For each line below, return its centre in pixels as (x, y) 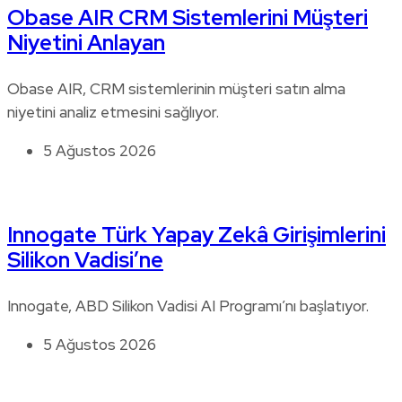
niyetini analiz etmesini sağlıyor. (113, 113)
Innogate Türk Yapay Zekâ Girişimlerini (197, 235)
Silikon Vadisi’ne (85, 260)
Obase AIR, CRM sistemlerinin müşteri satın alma (176, 89)
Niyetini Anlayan (86, 43)
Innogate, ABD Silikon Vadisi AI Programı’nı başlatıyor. (188, 306)
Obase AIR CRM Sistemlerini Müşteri (188, 18)
